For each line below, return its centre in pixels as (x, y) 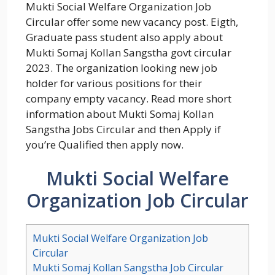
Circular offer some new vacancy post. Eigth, (132, 21)
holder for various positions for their (114, 83)
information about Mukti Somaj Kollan (120, 114)
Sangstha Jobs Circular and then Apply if (123, 129)
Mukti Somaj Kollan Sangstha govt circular (129, 52)
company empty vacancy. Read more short (129, 98)
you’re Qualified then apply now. (105, 144)
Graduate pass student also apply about (124, 37)
